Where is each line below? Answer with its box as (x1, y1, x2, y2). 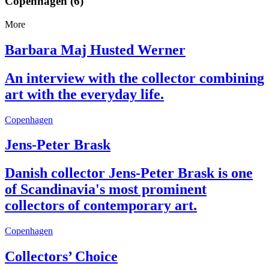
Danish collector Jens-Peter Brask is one (5, 165, 253, 181)
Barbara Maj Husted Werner (5, 41, 186, 58)
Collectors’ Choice (5, 249, 118, 265)
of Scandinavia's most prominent (5, 181, 207, 198)
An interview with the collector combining (5, 70, 264, 86)
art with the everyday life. (5, 86, 164, 102)
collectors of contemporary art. (5, 198, 197, 214)
